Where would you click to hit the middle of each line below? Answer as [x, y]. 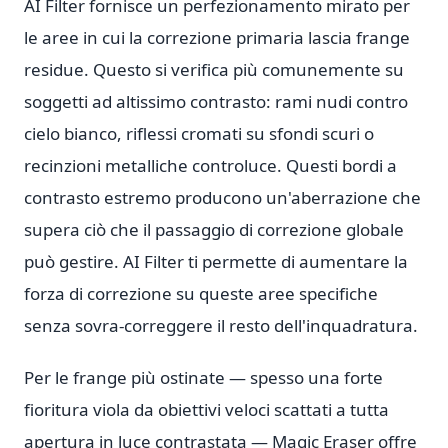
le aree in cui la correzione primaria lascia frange [217, 37]
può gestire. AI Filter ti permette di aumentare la [216, 261]
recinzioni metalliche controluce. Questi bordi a [210, 165]
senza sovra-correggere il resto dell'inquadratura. [221, 325]
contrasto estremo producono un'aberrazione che [222, 197]
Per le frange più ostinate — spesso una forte [203, 377]
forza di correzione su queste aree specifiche [201, 293]
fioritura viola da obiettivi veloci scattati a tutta [206, 409]
